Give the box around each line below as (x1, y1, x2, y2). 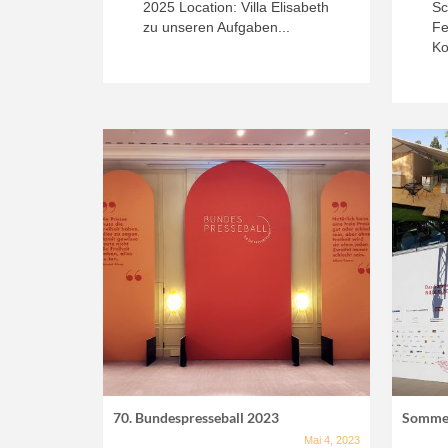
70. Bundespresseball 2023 (113, 408, 279, 426)
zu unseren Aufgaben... (143, 18, 290, 35)
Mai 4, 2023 (304, 433, 361, 446)
